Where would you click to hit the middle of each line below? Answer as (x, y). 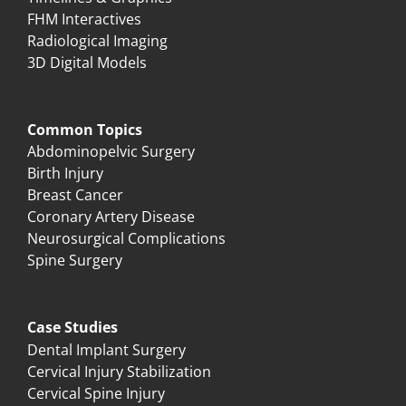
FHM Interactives (84, 19)
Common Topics (85, 130)
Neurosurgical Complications (126, 238)
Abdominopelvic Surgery (111, 151)
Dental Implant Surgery (106, 350)
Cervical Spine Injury (96, 393)
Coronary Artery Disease (111, 217)
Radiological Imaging (97, 41)
